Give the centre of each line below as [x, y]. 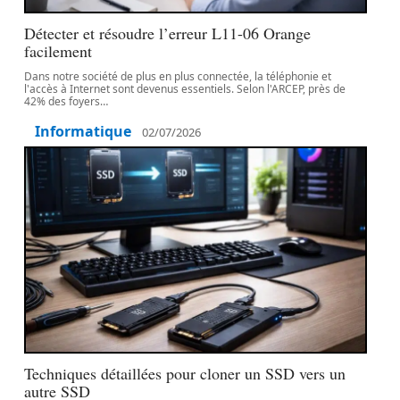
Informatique [83, 131]
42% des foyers [62, 101]
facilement [58, 51]
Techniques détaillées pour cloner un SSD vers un [185, 373]
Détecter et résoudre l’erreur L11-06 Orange [168, 33]
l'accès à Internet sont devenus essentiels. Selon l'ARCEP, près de [185, 89]
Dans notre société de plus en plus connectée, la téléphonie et [178, 76]
